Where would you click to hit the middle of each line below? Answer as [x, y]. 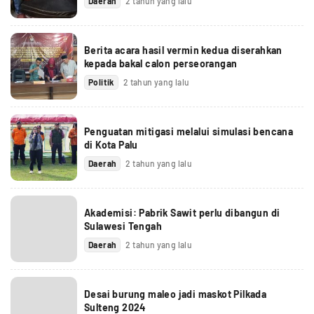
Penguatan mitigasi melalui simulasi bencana [189, 131]
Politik [101, 82]
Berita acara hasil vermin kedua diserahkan [183, 50]
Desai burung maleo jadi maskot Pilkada [176, 294]
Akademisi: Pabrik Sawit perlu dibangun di [182, 212]
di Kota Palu [111, 144]
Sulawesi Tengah [123, 226]
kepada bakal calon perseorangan [161, 63]
